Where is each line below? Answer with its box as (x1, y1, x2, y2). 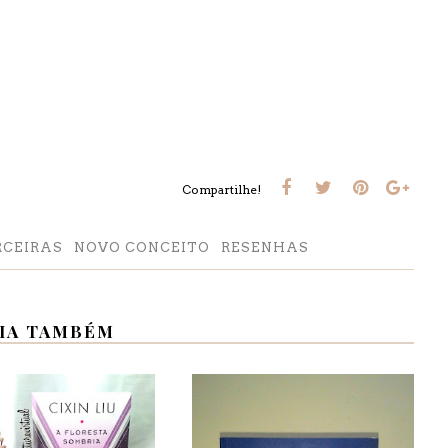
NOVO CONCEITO (74, 240, 210, 255)
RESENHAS (221, 240, 309, 255)
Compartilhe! (182, 182, 261, 197)
